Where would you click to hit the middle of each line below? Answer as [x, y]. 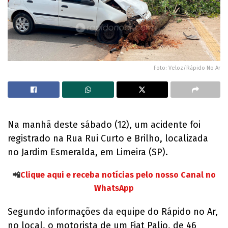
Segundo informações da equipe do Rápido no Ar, [113, 212]
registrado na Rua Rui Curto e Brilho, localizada [108, 139]
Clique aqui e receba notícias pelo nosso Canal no [118, 175]
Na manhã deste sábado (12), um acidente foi [104, 125]
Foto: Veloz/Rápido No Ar [187, 68]
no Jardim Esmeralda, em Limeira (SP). [88, 152]
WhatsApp [114, 188]
